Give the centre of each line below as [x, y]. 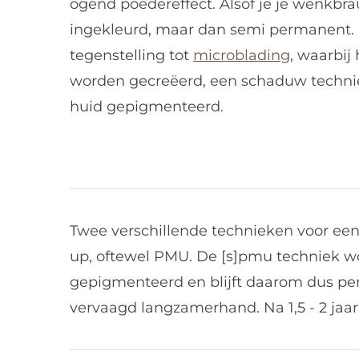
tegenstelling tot [131, 55]
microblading [242, 55]
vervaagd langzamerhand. [165, 307]
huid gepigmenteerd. [147, 106]
